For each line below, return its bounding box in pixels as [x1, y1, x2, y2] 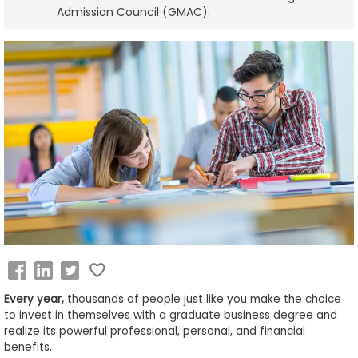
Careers [13, 93, 61, 110]
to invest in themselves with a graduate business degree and [3, 308, 337, 324]
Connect [13, 246, 66, 263]
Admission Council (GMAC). [56, 3, 210, 20]
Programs [13, 178, 70, 195]
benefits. [3, 340, 52, 356]
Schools [13, 280, 59, 296]
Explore [13, 161, 54, 178]
